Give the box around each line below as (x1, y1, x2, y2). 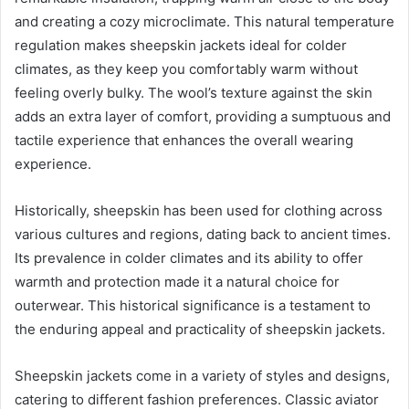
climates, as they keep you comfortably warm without (15, 59, 358, 78)
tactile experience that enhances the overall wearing (15, 131, 353, 149)
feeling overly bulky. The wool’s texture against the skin (15, 83, 372, 101)
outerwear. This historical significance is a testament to (15, 296, 371, 314)
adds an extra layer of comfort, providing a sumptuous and (15, 107, 391, 125)
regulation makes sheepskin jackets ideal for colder (15, 36, 347, 54)
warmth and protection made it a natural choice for (15, 272, 340, 290)
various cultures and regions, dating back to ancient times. (15, 225, 391, 243)
